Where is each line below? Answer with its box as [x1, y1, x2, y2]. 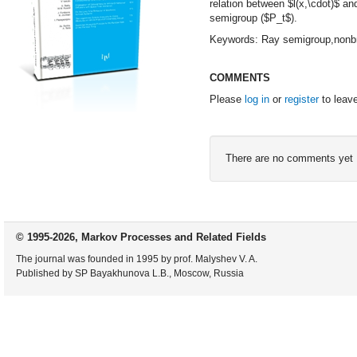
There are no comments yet [225, 152, 353, 164]
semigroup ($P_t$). [209, 12, 297, 24]
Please [209, 93, 245, 105]
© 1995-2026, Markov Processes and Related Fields [16, 231, 266, 243]
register [284, 93, 319, 105]
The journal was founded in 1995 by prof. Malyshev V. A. [16, 253, 257, 265]
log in [244, 93, 269, 105]
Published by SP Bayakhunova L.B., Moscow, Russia [16, 268, 244, 279]
